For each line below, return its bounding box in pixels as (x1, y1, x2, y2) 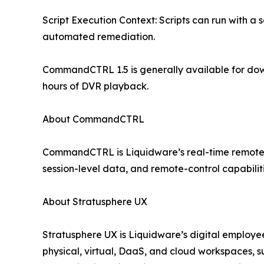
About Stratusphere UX (42, 196, 147, 208)
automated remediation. (42, 31, 155, 43)
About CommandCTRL (42, 113, 144, 126)
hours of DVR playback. (42, 80, 148, 93)
